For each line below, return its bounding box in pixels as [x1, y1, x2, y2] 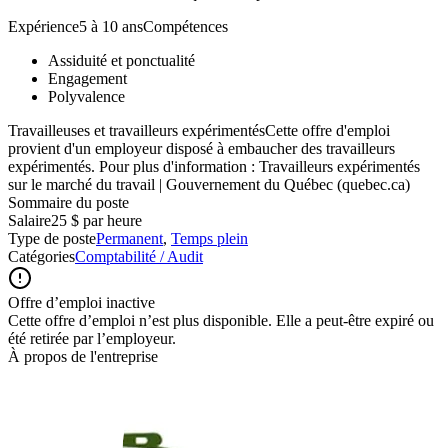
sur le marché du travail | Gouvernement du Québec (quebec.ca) [8, 175, 410, 193]
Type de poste [8, 229, 96, 247]
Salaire [8, 211, 51, 229]
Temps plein [171, 229, 248, 247]
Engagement [48, 69, 127, 87]
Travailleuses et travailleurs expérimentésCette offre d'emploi [8, 121, 390, 139]
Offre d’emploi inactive [8, 293, 155, 311]
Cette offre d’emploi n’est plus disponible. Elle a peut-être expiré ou [8, 311, 434, 329]
